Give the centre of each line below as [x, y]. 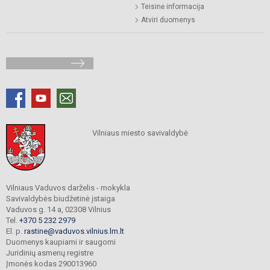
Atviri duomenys [168, 20]
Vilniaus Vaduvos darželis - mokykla [68, 188]
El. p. [15, 231]
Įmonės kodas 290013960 [51, 264]
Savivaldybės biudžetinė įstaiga [61, 199]
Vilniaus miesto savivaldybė [140, 133]
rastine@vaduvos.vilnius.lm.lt [74, 231]
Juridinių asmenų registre [50, 253]
